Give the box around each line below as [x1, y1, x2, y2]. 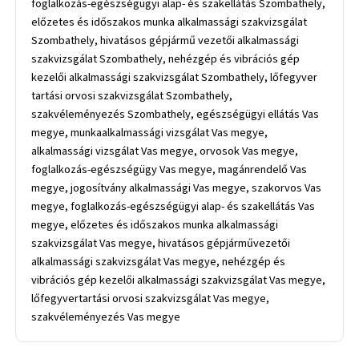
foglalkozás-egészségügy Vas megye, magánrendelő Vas [31, 160, 308, 178]
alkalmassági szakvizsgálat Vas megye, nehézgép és [31, 252, 286, 270]
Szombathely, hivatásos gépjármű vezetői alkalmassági [31, 31, 300, 49]
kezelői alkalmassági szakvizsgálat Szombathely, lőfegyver [31, 68, 318, 86]
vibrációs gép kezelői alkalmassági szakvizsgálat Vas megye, [31, 271, 326, 288]
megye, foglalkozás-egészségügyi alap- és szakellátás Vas [31, 197, 316, 215]
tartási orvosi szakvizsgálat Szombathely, [31, 87, 233, 104]
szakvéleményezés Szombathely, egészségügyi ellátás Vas [31, 105, 320, 123]
